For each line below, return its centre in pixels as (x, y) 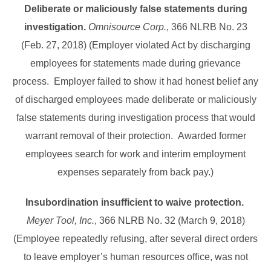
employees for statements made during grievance (135, 64)
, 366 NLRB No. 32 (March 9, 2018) (169, 221)
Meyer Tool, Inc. (60, 221)
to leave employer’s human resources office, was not (135, 257)
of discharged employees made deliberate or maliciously (135, 100)
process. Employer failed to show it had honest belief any (135, 82)
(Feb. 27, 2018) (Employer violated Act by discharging (135, 45)
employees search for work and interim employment (135, 154)
